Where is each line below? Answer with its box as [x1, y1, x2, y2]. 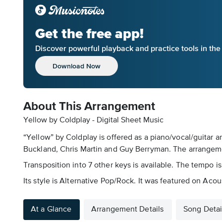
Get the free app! [35, 25, 144, 42]
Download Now [53, 61, 101, 70]
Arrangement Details [91, 206, 164, 214]
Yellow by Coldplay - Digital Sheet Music [23, 116, 164, 124]
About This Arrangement [23, 101, 155, 112]
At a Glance [31, 206, 72, 214]
